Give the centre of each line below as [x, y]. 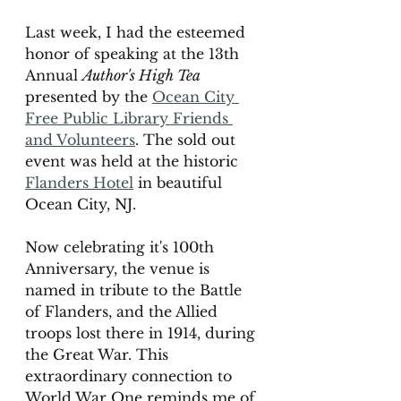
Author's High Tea [143, 75]
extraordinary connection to [131, 376]
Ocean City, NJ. [83, 204]
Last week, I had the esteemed [137, 32]
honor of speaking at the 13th [134, 54]
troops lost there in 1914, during [142, 333]
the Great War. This [99, 354]
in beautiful [180, 183]
